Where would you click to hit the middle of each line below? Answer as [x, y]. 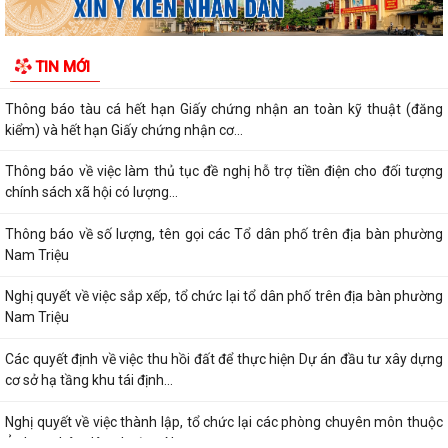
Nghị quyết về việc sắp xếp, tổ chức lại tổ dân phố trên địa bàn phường [224, 296]
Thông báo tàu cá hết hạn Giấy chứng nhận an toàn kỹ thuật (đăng [224, 108]
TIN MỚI [62, 66]
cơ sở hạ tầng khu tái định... [89, 380]
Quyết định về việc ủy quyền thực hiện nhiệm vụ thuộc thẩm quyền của [224, 46]
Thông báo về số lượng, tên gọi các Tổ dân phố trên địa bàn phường [224, 233]
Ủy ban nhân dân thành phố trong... [114, 67]
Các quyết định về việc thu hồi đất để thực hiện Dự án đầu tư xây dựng [224, 359]
